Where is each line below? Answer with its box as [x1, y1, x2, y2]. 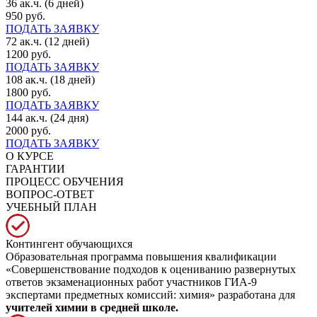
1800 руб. [6, 86, 51, 98]
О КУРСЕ [6, 149, 54, 162]
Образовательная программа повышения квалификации [6, 250, 277, 263]
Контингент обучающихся [6, 237, 132, 250]
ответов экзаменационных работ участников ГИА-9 [6, 275, 257, 288]
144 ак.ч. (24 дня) [6, 111, 88, 124]
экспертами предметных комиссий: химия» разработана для [6, 288, 295, 301]
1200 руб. [6, 47, 51, 60]
